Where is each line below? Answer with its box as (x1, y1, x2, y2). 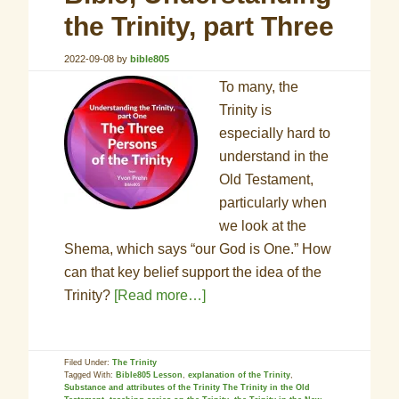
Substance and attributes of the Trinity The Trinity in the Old (64, 383, 311, 392)
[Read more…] (114, 288, 207, 303)
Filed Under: (64, 358, 113, 367)
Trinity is (219, 102, 273, 118)
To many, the (219, 79, 299, 94)
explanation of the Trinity (188, 370, 291, 379)
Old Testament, (219, 172, 314, 187)
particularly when (219, 195, 328, 210)
